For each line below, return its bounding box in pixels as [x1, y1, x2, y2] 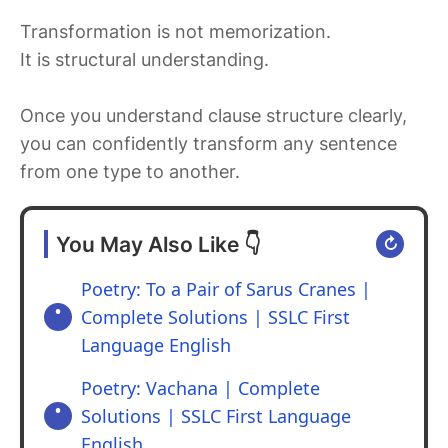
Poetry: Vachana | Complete [81, 376, 320, 401]
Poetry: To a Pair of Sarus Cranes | [81, 277, 371, 302]
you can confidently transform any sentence [20, 133, 397, 155]
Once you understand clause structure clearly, [20, 105, 407, 127]
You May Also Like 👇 [56, 231, 261, 257]
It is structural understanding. [20, 49, 269, 71]
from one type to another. [20, 161, 240, 183]
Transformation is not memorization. [20, 21, 331, 43]
